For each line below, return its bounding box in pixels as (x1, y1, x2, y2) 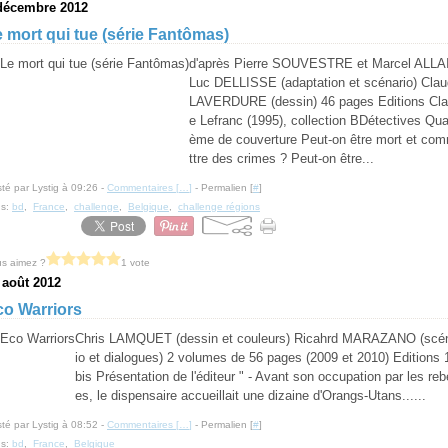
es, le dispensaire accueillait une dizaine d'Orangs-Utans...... (75, 388, 426, 403)
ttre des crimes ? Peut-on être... (189, 151, 374, 166)
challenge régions (178, 201, 260, 212)
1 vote (121, 256, 150, 268)
